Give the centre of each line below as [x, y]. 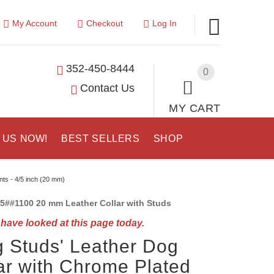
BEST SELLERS [101, 139]
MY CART [195, 108]
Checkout [104, 23]
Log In [164, 23]
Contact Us [108, 88]
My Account [34, 23]
